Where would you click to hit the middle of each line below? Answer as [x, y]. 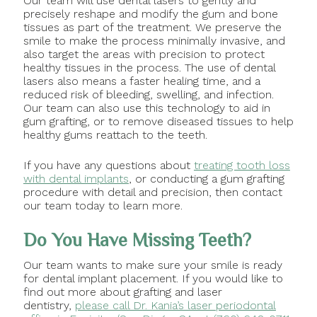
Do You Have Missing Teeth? [137, 241]
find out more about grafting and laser [122, 292]
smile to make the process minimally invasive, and [154, 41]
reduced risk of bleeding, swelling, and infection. [148, 95]
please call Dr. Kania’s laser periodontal [175, 306]
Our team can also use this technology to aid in [146, 108]
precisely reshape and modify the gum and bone [150, 14]
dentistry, [49, 306]
